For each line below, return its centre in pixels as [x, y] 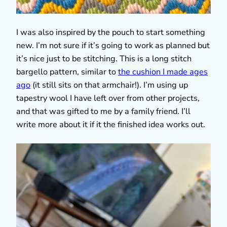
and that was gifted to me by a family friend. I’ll [103, 111]
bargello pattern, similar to [67, 72]
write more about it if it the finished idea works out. [111, 124]
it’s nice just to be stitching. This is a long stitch [104, 59]
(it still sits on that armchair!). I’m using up [109, 85]
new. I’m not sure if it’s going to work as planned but [113, 45]
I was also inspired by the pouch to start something [111, 32]
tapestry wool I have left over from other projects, [108, 98]
